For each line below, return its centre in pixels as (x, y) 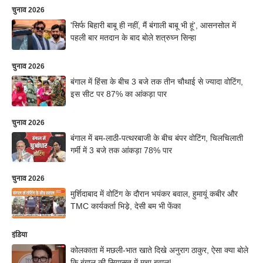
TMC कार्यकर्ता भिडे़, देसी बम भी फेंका (126, 206)
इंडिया (19, 235)
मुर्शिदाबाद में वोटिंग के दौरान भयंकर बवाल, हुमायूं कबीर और (154, 194)
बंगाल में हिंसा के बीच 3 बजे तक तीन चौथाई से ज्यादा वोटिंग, (157, 81)
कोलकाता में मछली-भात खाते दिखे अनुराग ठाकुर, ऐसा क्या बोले (159, 250)
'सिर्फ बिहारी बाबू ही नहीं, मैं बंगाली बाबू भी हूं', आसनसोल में (153, 25)
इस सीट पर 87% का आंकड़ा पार (119, 94)
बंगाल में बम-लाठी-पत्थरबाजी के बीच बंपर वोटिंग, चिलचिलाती (157, 138)
